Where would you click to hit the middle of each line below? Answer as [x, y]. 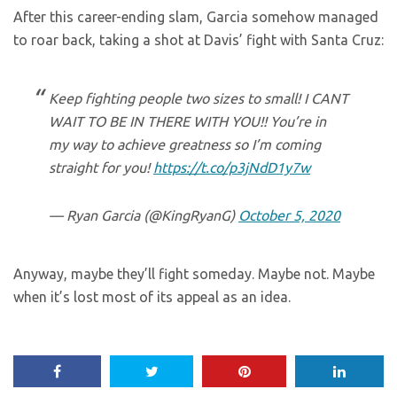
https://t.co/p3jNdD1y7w [232, 167]
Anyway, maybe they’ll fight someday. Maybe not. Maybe [194, 274]
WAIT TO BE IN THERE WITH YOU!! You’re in [187, 121]
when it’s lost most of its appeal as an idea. [152, 297]
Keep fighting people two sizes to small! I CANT [198, 98]
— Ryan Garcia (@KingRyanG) [144, 215]
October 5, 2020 [289, 215]
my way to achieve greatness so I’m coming [185, 144]
